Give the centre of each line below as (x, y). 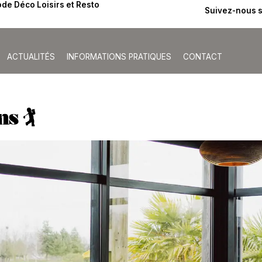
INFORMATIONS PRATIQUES (119, 57)
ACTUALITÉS (31, 57)
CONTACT (203, 57)
